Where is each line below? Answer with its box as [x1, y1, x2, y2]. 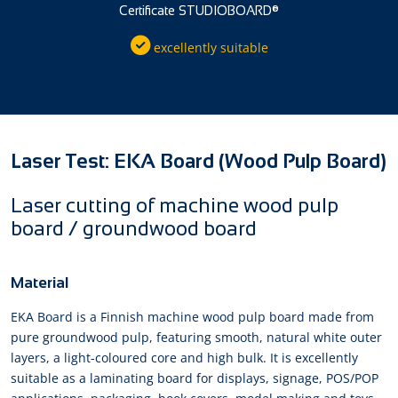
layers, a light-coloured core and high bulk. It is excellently [11, 349, 358, 367]
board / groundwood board [11, 218, 257, 241]
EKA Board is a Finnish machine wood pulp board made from [11, 308, 374, 326]
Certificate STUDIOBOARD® [119, 4, 279, 19]
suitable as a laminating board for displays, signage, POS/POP [11, 370, 378, 387]
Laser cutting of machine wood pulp [11, 195, 338, 218]
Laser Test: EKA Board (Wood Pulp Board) [11, 150, 386, 173]
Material [11, 274, 68, 292]
